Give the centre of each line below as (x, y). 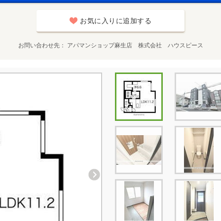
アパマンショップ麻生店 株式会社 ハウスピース (135, 45)
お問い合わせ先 (39, 45)
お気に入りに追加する (116, 21)
